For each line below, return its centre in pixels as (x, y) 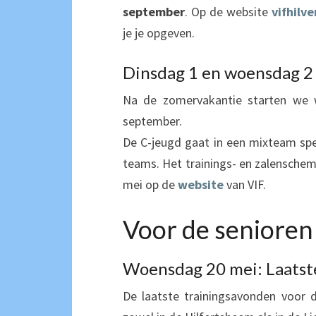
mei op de (150, 184)
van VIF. (246, 184)
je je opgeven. (159, 32)
